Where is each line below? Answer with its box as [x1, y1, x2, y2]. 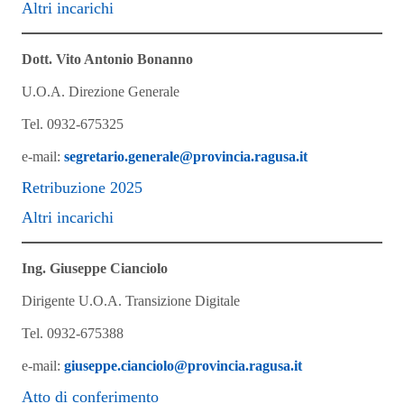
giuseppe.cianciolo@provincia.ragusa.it [64, 358, 302, 373]
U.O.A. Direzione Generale [22, 84, 179, 99]
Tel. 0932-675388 [22, 326, 124, 341]
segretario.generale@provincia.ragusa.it [64, 149, 308, 164]
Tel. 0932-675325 [22, 116, 124, 132]
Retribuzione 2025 [22, 179, 142, 197]
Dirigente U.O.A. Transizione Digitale [22, 293, 240, 308]
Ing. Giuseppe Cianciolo [22, 261, 168, 276]
